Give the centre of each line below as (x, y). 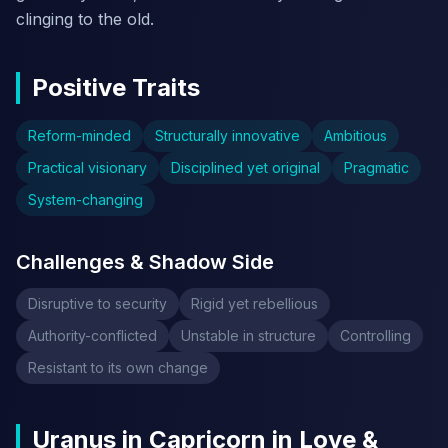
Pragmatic (376, 167)
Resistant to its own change (118, 367)
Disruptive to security (97, 303)
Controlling (375, 335)
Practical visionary (87, 167)
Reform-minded (79, 135)
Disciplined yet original (245, 167)
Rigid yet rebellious (254, 303)
